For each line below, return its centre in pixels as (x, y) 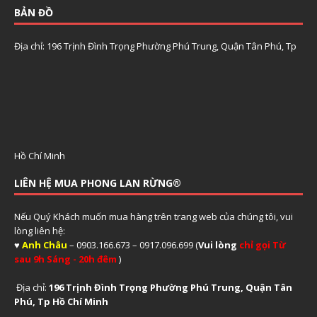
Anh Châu (45, 244)
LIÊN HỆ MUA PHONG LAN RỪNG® (98, 183)
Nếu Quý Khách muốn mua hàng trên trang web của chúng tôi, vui (154, 216)
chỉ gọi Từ (263, 244)
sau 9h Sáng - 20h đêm (65, 259)
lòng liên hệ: (41, 230)
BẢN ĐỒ (34, 12)
